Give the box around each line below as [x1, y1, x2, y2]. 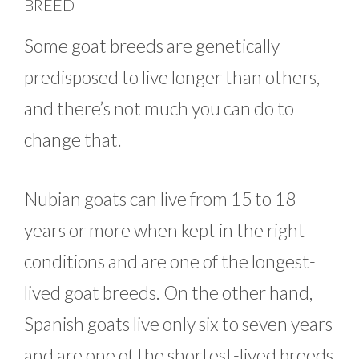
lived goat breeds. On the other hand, [24, 280, 313, 304]
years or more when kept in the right [24, 218, 305, 241]
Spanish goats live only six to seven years [24, 312, 333, 335]
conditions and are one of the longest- [24, 249, 316, 272]
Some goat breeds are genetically [24, 34, 280, 58]
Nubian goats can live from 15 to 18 [24, 187, 296, 210]
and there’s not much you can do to [24, 97, 294, 120]
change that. [24, 128, 125, 151]
